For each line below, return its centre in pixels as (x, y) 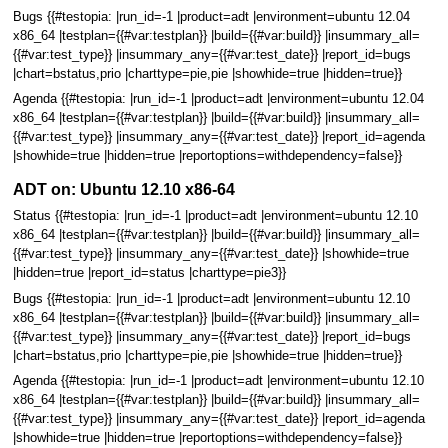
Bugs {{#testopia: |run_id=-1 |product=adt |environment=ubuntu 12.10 (211, 298)
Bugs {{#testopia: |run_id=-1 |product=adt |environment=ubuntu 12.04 (211, 16)
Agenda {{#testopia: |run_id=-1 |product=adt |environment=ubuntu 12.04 (218, 98)
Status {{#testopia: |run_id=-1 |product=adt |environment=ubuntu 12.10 (215, 216)
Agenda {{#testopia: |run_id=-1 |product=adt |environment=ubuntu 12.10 (218, 380)
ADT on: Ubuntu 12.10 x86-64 (123, 189)
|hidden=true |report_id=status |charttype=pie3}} (149, 273)
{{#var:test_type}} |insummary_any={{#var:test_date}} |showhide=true (210, 254)
